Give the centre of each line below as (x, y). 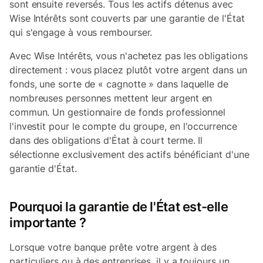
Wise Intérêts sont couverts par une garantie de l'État (127, 18)
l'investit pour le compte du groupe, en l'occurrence (123, 126)
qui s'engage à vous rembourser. (81, 32)
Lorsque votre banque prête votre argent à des (113, 247)
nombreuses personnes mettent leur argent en (111, 98)
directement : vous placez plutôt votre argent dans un (128, 70)
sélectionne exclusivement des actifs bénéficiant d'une (129, 154)
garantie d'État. (43, 168)
